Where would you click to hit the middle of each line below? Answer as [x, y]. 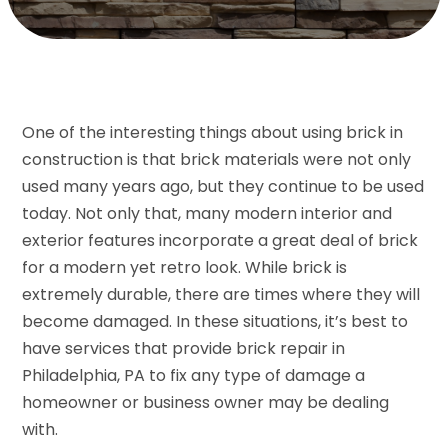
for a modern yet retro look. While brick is [185, 267]
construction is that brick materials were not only [217, 159]
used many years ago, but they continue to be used [223, 186]
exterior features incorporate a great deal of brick [220, 240]
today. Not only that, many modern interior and [207, 213]
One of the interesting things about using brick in [213, 132]
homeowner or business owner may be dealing [206, 402]
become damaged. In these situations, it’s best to [215, 321]
